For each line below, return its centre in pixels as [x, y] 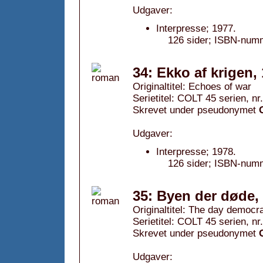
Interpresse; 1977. [196, 28]
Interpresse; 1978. [196, 152]
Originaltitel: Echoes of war [192, 87]
